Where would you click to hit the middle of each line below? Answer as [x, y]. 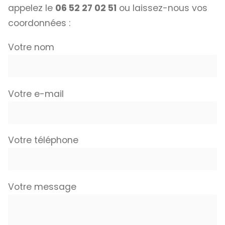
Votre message [42, 187]
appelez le [32, 8]
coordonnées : [39, 23]
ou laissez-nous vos [162, 8]
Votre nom [31, 47]
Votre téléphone [43, 140]
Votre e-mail [36, 94]
